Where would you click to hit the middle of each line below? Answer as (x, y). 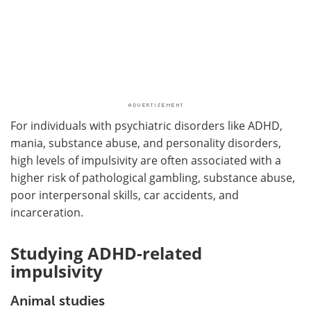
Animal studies (58, 300)
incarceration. (57, 212)
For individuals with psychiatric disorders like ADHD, (146, 125)
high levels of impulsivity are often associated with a (146, 160)
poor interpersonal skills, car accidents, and (125, 195)
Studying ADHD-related (106, 253)
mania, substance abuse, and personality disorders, (146, 143)
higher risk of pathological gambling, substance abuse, (153, 177)
